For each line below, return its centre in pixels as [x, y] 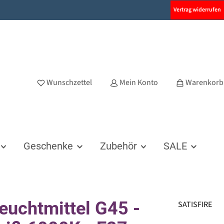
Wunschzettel [69, 83]
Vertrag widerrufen [197, 10]
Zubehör [118, 146]
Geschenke [48, 146]
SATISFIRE [195, 204]
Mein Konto [139, 83]
